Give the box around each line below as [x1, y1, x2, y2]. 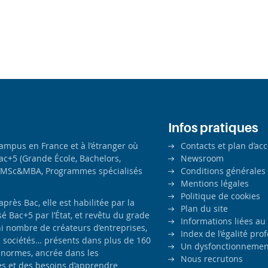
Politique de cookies [181, 190, 260, 202]
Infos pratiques [168, 121, 258, 136]
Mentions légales [181, 178, 249, 190]
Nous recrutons [181, 253, 243, 265]
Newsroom [181, 153, 224, 165]
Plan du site [181, 203, 228, 215]
